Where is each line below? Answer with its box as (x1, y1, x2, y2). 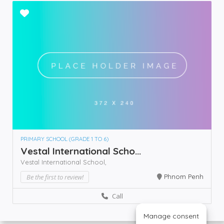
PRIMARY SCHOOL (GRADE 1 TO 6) (20, 135, 108, 143)
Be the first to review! (26, 172, 83, 182)
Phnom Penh (164, 172, 203, 181)
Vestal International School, (20, 158, 106, 166)
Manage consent (143, 211, 199, 220)
